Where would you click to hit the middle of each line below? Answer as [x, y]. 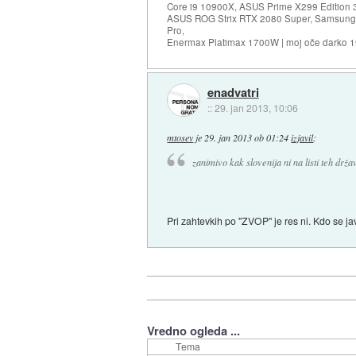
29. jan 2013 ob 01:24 [247, 138]
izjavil [302, 138]
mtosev [180, 138]
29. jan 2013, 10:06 [256, 107]
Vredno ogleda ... [193, 331]
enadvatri [233, 92]
